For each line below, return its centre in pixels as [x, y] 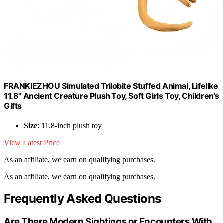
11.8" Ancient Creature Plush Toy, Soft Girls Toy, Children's [112, 96]
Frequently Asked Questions [83, 198]
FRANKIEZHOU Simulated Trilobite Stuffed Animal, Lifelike [111, 86]
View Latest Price [32, 142]
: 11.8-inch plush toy [69, 125]
